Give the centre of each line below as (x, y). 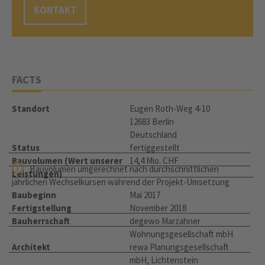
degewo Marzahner (165, 221)
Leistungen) (37, 174)
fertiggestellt (155, 148)
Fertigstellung (42, 208)
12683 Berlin (152, 122)
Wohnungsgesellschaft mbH (181, 234)
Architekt (31, 247)
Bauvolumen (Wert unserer (67, 161)
